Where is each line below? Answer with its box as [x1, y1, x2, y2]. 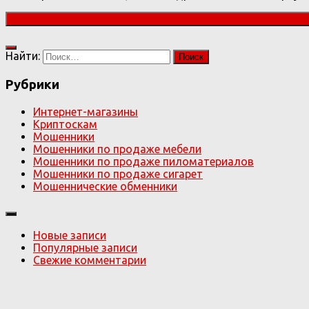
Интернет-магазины [33, 105, 138, 118]
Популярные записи [33, 241, 137, 254]
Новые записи [33, 228, 106, 241]
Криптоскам [33, 117, 97, 130]
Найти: [6, 50, 40, 63]
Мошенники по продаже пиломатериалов [33, 154, 254, 168]
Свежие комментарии [33, 253, 146, 266]
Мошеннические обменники [33, 179, 177, 192]
